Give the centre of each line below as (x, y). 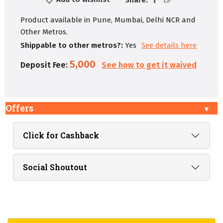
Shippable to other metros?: (72, 46)
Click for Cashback (61, 135)
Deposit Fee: (44, 65)
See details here (169, 46)
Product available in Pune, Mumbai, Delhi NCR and (108, 20)
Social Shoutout (55, 167)
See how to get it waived (149, 65)
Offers (20, 108)
